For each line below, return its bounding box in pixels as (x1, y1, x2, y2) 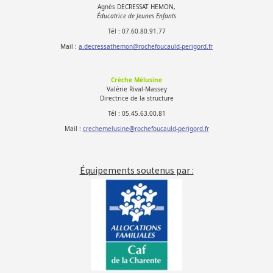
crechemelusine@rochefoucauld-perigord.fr (82, 124, 209, 133)
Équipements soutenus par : (79, 165, 194, 177)
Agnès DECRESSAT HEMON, (97, 2, 175, 12)
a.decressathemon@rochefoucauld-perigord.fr (79, 42, 213, 51)
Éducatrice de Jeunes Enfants (97, 12, 176, 21)
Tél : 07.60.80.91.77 (107, 27, 166, 36)
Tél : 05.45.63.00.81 (107, 109, 166, 118)
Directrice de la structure (99, 94, 174, 103)
